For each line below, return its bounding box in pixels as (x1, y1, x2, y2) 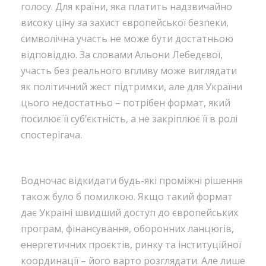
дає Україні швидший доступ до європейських (21, 205, 238, 219)
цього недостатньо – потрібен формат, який (21, 96, 230, 109)
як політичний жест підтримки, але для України (21, 80, 242, 93)
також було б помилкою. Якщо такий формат (21, 189, 233, 203)
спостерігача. (21, 128, 82, 141)
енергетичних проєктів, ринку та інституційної (21, 237, 241, 251)
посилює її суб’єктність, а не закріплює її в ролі (21, 112, 237, 125)
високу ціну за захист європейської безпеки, (21, 15, 229, 29)
